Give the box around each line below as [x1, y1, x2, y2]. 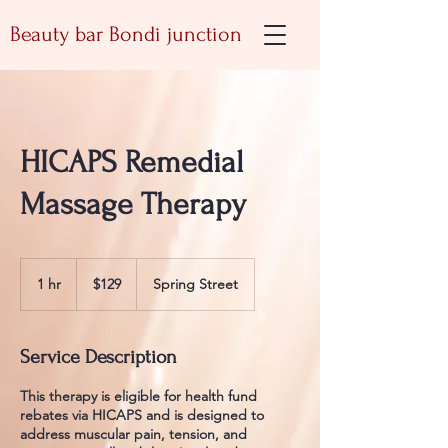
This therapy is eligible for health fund [20, 387, 257, 405]
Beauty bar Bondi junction [10, 22, 242, 46]
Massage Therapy [20, 187, 246, 222]
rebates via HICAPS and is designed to [20, 406, 264, 424]
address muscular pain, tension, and [20, 425, 247, 443]
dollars [77, 281, 107, 292]
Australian [77, 270, 123, 281]
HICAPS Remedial [20, 145, 243, 180]
